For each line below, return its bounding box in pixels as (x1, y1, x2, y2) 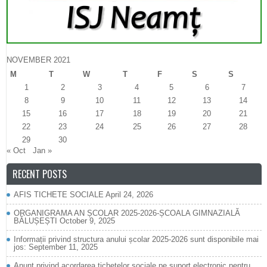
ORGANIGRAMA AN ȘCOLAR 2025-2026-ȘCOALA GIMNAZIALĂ (14, 209, 240, 218)
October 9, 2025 (60, 216, 115, 226)
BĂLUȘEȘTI (14, 216, 57, 226)
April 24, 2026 (105, 190, 153, 200)
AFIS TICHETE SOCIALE (14, 190, 104, 200)
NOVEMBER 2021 (7, 55, 70, 65)
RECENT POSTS (13, 167, 67, 182)
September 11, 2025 (29, 243, 98, 252)
